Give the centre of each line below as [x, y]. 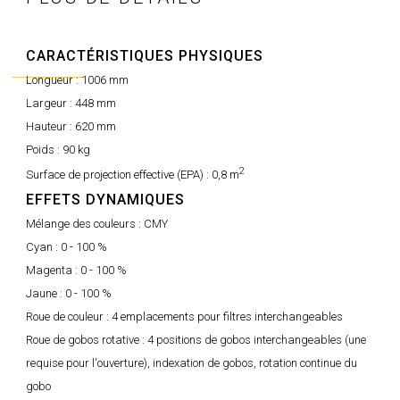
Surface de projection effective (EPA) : [119, 175]
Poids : [44, 150]
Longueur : [54, 80]
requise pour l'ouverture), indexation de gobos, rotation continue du [192, 363]
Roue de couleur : [69, 317]
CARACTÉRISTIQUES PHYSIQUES [145, 56]
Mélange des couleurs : [85, 224]
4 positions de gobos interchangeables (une [257, 340]
